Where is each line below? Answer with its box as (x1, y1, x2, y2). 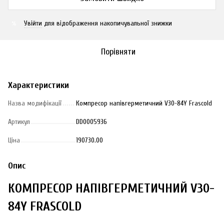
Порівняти (100, 46, 135, 57)
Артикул (8, 117, 30, 126)
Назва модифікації (8, 99, 61, 107)
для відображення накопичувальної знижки (42, 19, 172, 27)
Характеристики (8, 80, 69, 90)
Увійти (24, 19, 42, 27)
